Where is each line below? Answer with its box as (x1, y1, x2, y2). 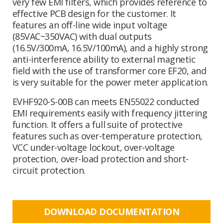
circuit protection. (12, 164, 86, 177)
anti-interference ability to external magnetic (12, 53, 196, 66)
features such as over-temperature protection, (12, 130, 203, 142)
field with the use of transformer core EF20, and (12, 65, 207, 77)
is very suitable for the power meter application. (12, 76, 209, 89)
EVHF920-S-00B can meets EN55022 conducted (12, 96, 199, 108)
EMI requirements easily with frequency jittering (12, 107, 208, 119)
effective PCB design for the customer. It (12, 7, 176, 20)
